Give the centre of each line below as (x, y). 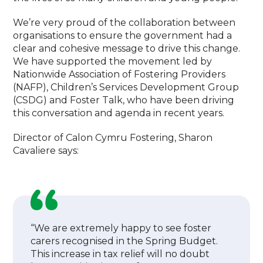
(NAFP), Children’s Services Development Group (126, 87)
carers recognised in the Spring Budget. (124, 241)
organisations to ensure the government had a (123, 36)
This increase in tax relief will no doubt (120, 254)
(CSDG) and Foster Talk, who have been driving (124, 100)
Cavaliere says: (46, 151)
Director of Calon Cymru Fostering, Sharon (113, 138)
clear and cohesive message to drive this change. (127, 48)
